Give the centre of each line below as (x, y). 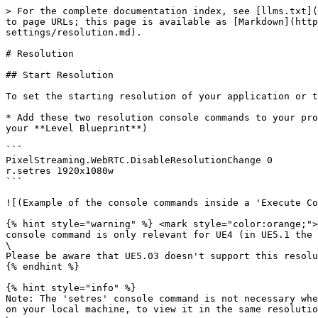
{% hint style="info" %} (71, 288)
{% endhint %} (43, 267)
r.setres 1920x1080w (60, 171)
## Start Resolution (60, 75)
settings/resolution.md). (74, 32)
